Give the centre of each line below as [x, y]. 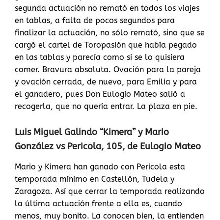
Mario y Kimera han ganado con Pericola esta [100, 167]
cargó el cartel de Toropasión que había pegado [106, 45]
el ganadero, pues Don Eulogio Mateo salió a [100, 94]
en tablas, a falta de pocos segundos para [95, 21]
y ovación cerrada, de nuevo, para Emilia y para [106, 82]
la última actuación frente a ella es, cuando [98, 204]
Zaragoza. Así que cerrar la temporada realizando [110, 192]
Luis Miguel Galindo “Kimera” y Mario [92, 132]
